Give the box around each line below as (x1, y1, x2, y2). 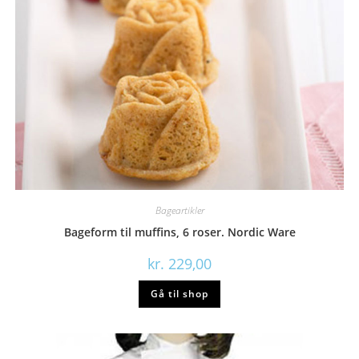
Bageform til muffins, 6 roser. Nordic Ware (63, 224, 296, 240)
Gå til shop (151, 286, 208, 301)
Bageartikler (155, 203, 204, 217)
